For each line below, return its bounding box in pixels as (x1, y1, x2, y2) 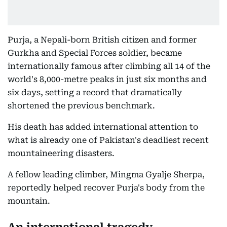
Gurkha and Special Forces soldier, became (8, 48, 182, 58)
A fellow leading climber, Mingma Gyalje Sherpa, (8, 169, 205, 179)
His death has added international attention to (8, 122, 198, 132)
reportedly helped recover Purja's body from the (8, 182, 205, 193)
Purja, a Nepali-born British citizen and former (8, 34, 197, 45)
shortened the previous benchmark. (8, 100, 155, 110)
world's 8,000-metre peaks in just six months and (8, 74, 207, 84)
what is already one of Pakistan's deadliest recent (8, 135, 209, 145)
